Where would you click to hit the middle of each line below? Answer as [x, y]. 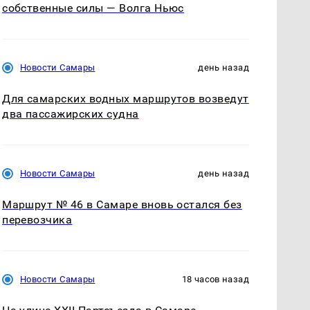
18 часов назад [215, 279]
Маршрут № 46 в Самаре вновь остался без [122, 204]
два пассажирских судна [71, 113]
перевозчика [37, 219]
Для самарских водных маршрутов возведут [126, 98]
